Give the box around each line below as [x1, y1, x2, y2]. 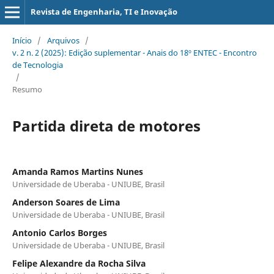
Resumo [12, 83, 42, 95]
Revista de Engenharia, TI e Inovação [30, 6, 177, 17]
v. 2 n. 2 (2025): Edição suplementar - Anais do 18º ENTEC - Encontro [12, 46, 257, 58]
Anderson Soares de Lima [12, 196, 120, 208]
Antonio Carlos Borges [12, 226, 107, 239]
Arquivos [46, 34, 80, 46]
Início [12, 34, 32, 46]
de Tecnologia [12, 59, 63, 70]
